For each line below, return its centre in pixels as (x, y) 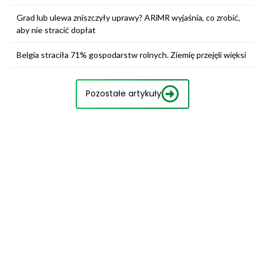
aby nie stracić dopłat (56, 30)
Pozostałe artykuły (124, 94)
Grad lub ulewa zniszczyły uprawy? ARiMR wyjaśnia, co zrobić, (128, 17)
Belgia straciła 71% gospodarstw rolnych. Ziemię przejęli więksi (131, 54)
